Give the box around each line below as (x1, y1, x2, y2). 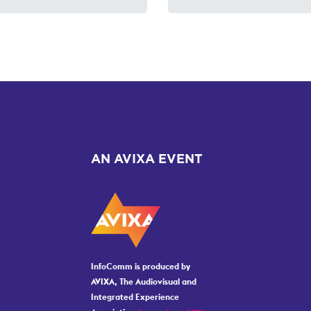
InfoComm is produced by (91, 261, 191, 272)
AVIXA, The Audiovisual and (91, 276, 197, 287)
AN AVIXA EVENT (91, 153, 203, 166)
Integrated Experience (91, 292, 180, 303)
